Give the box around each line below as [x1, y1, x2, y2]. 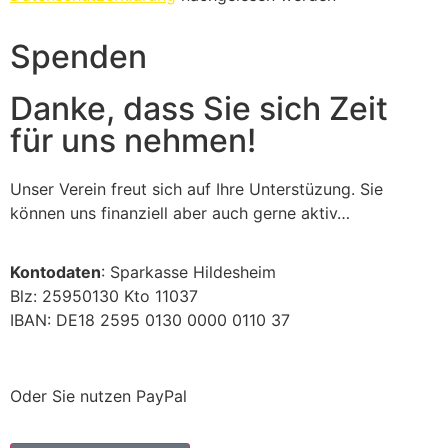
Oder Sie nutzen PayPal [10, 386, 187, 407]
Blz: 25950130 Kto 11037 [10, 285, 198, 306]
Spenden [10, 37, 147, 77]
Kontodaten [10, 261, 101, 282]
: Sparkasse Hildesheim [101, 261, 276, 282]
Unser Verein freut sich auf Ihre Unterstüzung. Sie [10, 179, 383, 200]
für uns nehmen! [10, 121, 256, 161]
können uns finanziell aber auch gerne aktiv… [10, 203, 350, 224]
